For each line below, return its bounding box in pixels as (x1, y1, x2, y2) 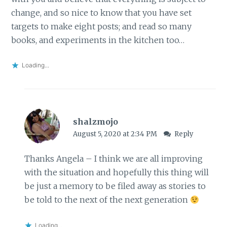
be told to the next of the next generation (24, 195, 190, 205)
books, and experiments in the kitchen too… (11, 34, 185, 45)
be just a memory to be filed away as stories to (24, 181, 206, 192)
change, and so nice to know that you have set (11, 7, 192, 18)
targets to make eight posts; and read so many (11, 21, 192, 31)
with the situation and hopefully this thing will (24, 167, 209, 178)
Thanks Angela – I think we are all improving (24, 154, 203, 164)
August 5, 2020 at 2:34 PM (72, 129, 159, 138)
